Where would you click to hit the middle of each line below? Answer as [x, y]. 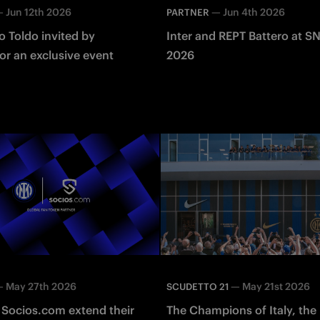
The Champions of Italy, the [241, 310]
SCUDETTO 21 [197, 286]
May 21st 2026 [276, 286]
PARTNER [188, 12]
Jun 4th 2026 [254, 12]
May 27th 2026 [41, 286]
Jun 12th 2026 [38, 12]
